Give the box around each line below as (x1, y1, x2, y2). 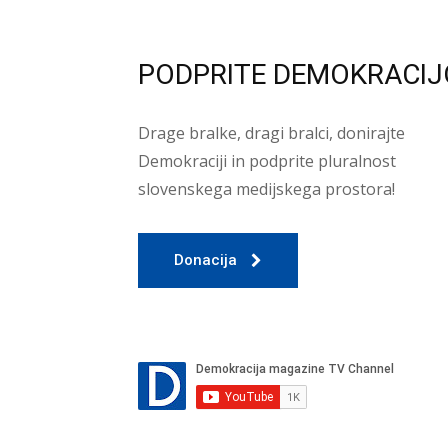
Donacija (174, 251, 237, 270)
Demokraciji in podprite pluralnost (138, 150, 396, 173)
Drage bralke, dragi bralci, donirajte (138, 122, 405, 145)
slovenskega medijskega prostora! (138, 178, 395, 201)
